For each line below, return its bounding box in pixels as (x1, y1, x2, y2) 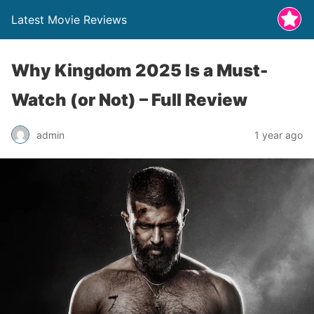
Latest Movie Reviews (11, 13, 127, 27)
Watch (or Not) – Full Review (11, 90, 247, 110)
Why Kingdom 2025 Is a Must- (11, 60, 268, 81)
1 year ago (254, 128, 303, 141)
